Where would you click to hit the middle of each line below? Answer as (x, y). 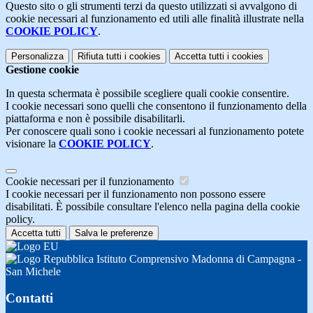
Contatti (29, 298)
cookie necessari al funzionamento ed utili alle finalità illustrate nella (155, 18)
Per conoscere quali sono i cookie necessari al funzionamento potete (155, 131)
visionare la (32, 143)
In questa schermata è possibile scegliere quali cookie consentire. (147, 93)
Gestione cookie (42, 69)
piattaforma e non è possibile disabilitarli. (95, 118)
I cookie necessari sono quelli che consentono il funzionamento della (156, 105)
